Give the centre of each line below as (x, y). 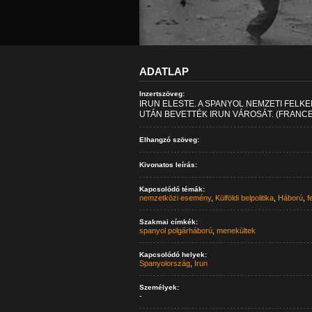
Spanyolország (164, 263)
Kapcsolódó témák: (172, 189)
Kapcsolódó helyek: (173, 255)
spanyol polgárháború (175, 231)
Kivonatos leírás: (168, 165)
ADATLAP (164, 71)
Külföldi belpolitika (244, 198)
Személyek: (159, 287)
